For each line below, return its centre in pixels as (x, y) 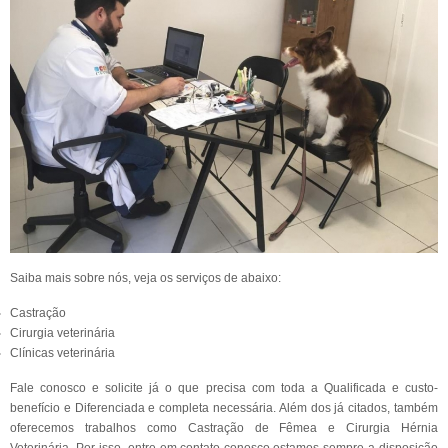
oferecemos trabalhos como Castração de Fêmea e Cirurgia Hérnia (224, 428)
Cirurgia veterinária (62, 333)
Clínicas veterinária (62, 353)
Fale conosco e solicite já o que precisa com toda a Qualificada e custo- (224, 388)
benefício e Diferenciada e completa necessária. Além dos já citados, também (224, 408)
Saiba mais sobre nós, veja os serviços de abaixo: (145, 278)
